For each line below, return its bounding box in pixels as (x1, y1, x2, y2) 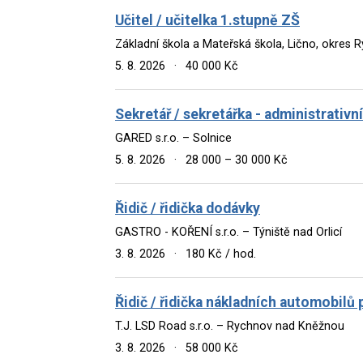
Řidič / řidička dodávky (115, 199, 260, 216)
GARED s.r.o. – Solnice (115, 130, 232, 145)
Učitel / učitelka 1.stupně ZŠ (115, 11, 300, 28)
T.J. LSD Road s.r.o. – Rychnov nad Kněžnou (115, 318, 344, 333)
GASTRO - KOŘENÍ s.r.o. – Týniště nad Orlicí (115, 224, 342, 239)
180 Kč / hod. (182, 246, 257, 261)
